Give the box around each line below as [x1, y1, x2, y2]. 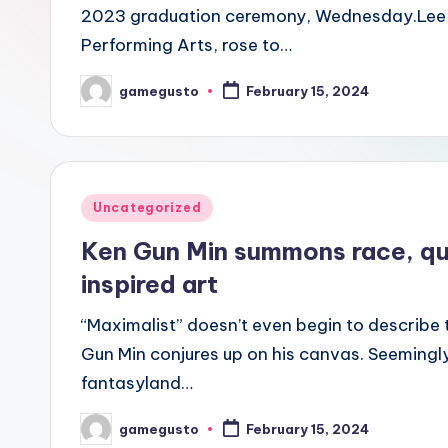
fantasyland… [81, 372, 193, 394]
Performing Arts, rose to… [81, 34, 292, 56]
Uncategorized [93, 200, 202, 215]
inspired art [81, 269, 218, 299]
